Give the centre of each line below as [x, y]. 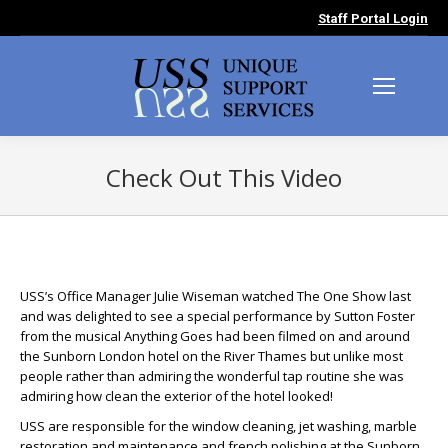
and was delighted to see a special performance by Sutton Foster [217, 316]
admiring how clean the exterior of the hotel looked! [176, 396]
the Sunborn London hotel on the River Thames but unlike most [211, 356]
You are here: [265, 205]
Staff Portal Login [373, 18]
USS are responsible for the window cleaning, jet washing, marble [218, 426]
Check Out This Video [224, 177]
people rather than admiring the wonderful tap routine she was [212, 376]
